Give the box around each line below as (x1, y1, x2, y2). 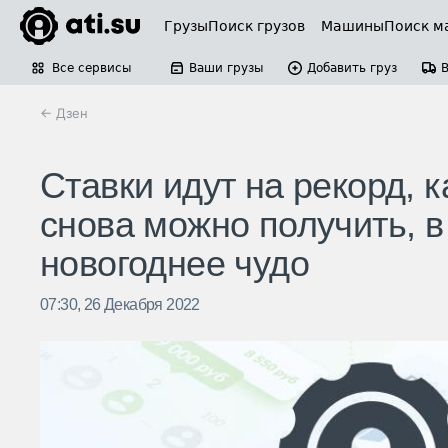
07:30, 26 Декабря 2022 (40, 296, 200, 314)
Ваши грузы (189, 61, 263, 75)
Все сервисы (52, 61, 131, 75)
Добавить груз (307, 61, 397, 75)
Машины (321, 18, 384, 34)
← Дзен (40, 105, 88, 121)
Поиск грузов (208, 18, 305, 34)
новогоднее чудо (40, 243, 309, 285)
